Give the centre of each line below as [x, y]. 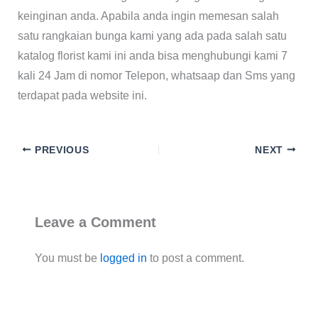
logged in [123, 258]
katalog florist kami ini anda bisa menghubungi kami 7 [152, 55]
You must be [67, 258]
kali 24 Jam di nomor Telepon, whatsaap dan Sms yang [156, 75]
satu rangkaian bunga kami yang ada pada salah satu [152, 35]
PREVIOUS [60, 150]
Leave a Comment [95, 222]
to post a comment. [195, 258]
